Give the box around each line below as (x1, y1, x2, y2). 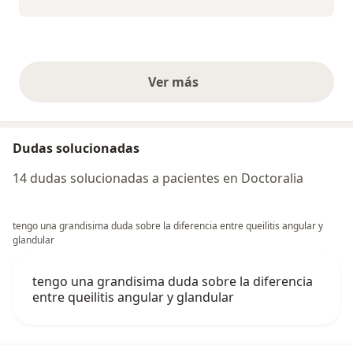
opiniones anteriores (175, 81, 307, 99)
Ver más (148, 72, 205, 91)
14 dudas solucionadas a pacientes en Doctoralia (13, 169, 303, 187)
